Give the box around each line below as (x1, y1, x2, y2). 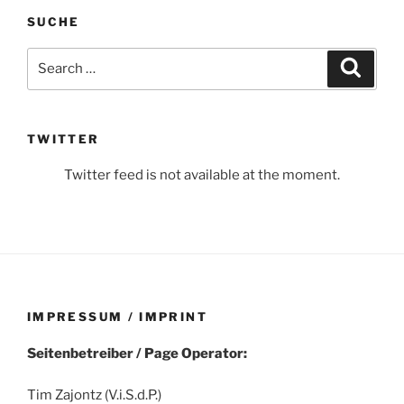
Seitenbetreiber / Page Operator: (27, 344, 247, 362)
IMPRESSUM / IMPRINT (27, 309, 207, 325)
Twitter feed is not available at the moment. (64, 167, 340, 184)
